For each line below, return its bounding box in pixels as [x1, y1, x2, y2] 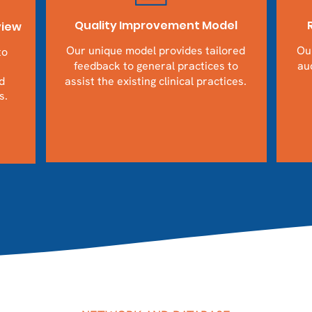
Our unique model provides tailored [66, 43, 245, 58]
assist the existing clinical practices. [65, 74, 247, 88]
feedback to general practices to [73, 58, 238, 73]
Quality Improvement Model [74, 17, 237, 33]
